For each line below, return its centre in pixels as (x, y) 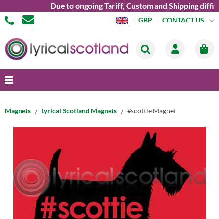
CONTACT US (183, 20)
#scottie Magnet (152, 111)
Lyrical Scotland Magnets (79, 111)
